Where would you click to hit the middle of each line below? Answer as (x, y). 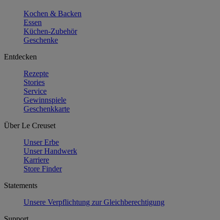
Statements (21, 185)
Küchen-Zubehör (50, 31)
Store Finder (43, 168)
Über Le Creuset (30, 125)
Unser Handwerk (50, 151)
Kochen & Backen (53, 13)
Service (35, 91)
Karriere (36, 160)
